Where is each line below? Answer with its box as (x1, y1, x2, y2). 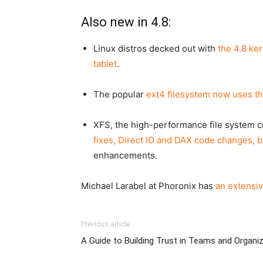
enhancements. (93, 150, 157, 161)
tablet (93, 58, 117, 69)
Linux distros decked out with (93, 43, 218, 54)
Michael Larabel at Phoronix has (81, 180, 215, 191)
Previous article (81, 220, 130, 228)
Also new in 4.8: (81, 15, 171, 29)
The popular (93, 89, 146, 100)
